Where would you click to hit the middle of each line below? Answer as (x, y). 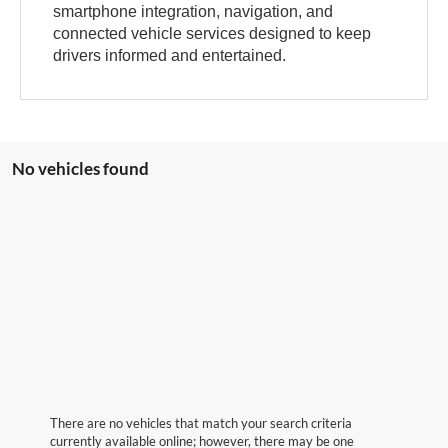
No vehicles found (80, 168)
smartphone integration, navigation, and (193, 11)
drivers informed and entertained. (170, 55)
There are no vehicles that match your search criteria (201, 422)
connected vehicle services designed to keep (212, 33)
